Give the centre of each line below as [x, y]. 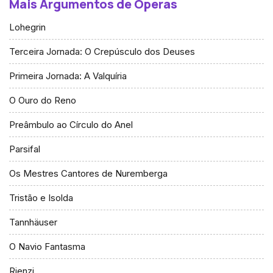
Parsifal [25, 149]
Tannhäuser [33, 222]
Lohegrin [27, 27]
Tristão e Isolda [41, 198]
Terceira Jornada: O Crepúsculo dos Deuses [102, 51]
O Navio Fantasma [47, 246]
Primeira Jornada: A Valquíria [68, 76]
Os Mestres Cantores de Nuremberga [88, 173]
